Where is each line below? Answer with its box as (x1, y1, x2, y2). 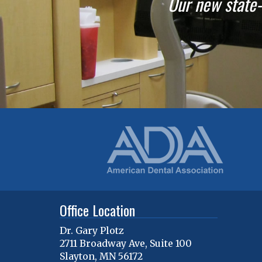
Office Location (60, 199, 135, 220)
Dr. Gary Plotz (60, 224, 124, 236)
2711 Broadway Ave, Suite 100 (60, 237, 192, 249)
